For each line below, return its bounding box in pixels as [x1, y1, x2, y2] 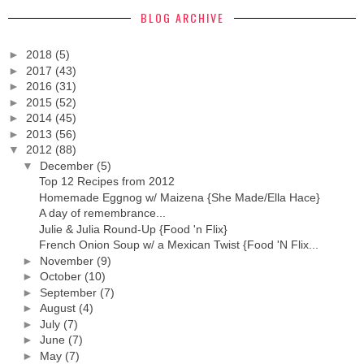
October [39, 270, 81, 284]
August [39, 301, 76, 315]
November [39, 253, 93, 267]
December [39, 158, 93, 172]
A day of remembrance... [38, 206, 166, 220]
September [39, 285, 97, 299]
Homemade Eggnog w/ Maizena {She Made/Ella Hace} [38, 190, 320, 204]
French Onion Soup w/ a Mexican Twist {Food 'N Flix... [38, 238, 318, 252]
